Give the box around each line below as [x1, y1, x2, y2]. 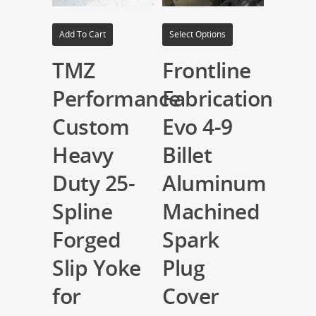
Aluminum [162, 168, 266, 197]
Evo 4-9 [162, 111, 233, 141]
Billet [162, 140, 212, 169]
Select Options [169, 28, 226, 40]
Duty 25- [52, 168, 135, 197]
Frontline [162, 55, 251, 85]
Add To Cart [59, 28, 106, 40]
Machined [162, 196, 260, 226]
